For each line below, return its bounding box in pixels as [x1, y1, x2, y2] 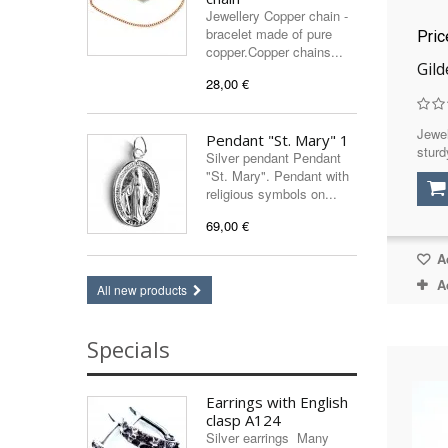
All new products [97, 281, 187, 298]
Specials [87, 334, 170, 364]
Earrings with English [206, 392, 348, 412]
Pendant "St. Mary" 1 [206, 130, 349, 150]
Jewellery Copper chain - [206, 6, 348, 25]
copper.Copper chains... [206, 42, 343, 61]
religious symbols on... [206, 184, 337, 203]
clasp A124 [206, 410, 281, 430]
